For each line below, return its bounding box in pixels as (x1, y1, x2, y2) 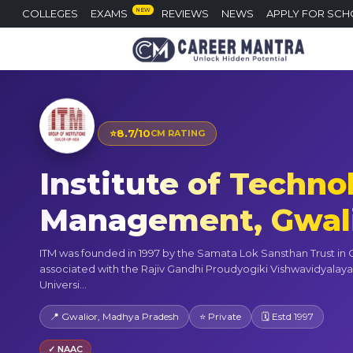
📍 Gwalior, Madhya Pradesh (50, 310, 179, 322)
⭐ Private (199, 310, 241, 322)
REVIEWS (162, 7, 209, 20)
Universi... (39, 277, 87, 291)
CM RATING (150, 128, 205, 139)
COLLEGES (22, 7, 78, 20)
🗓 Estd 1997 (262, 310, 314, 322)
